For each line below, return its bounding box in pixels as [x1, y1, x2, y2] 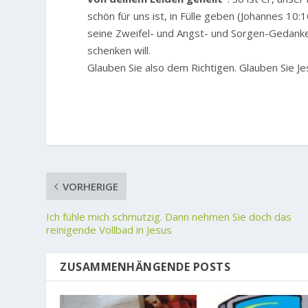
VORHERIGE [63, 179, 119, 193]
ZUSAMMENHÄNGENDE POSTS [60, 258, 231, 274]
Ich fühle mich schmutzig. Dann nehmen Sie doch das [46, 209, 292, 223]
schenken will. [87, 43, 151, 57]
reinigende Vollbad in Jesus [46, 222, 173, 236]
